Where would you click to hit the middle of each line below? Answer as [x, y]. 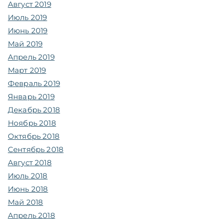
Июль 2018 [28, 175]
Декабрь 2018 [34, 109]
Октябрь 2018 [34, 136]
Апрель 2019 [31, 57]
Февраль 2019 [34, 83]
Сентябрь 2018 [36, 149]
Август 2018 [30, 162]
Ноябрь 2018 [32, 123]
